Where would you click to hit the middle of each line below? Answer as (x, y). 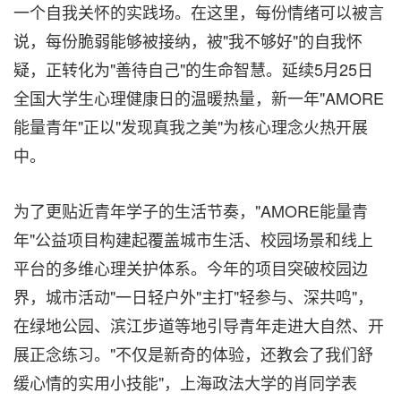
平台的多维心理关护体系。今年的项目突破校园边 (191, 268)
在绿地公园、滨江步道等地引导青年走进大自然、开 (199, 325)
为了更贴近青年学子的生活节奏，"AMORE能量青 (191, 210)
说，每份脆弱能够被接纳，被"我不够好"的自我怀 (188, 40)
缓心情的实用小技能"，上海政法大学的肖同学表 (185, 382)
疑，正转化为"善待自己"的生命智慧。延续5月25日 (193, 69)
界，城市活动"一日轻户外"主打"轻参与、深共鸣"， (193, 296)
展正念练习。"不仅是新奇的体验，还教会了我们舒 (193, 354)
